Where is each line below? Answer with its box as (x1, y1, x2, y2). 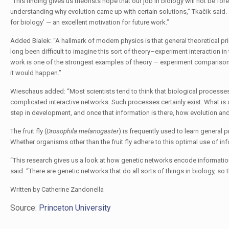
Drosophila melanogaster (46, 127, 119, 135)
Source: (10, 203, 37, 213)
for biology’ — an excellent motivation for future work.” (10, 18, 169, 26)
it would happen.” (10, 69, 61, 77)
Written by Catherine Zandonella (10, 186, 104, 193)
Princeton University (36, 203, 111, 213)
